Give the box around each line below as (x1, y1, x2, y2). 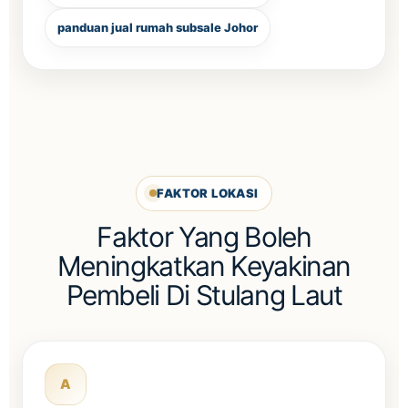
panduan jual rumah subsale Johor (57, 19, 258, 35)
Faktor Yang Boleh (97, 219, 311, 253)
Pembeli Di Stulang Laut (66, 278, 342, 311)
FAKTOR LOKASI (157, 185, 259, 200)
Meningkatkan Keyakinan (56, 249, 352, 282)
